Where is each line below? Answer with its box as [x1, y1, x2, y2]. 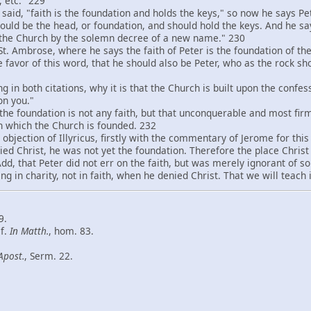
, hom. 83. [49, 224, 94, 237]
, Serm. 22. [24, 249, 73, 262]
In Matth [10, 224, 47, 237]
